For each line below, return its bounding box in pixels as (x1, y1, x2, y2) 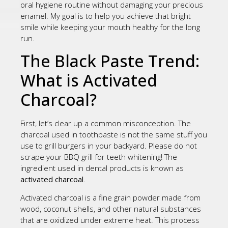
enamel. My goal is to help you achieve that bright (20, 11, 191, 21)
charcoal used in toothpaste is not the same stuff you (20, 129, 207, 139)
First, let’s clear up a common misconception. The (20, 118, 191, 128)
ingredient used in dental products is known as (20, 162, 184, 173)
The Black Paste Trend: (20, 49, 199, 72)
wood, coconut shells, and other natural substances (20, 204, 201, 214)
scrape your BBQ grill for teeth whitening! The (20, 151, 177, 162)
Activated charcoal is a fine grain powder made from (20, 192, 201, 203)
